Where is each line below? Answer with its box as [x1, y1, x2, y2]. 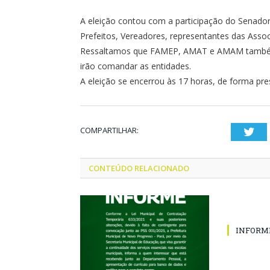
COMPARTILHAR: [80, 124, 139, 136]
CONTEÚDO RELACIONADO [89, 162, 189, 174]
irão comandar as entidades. [80, 60, 191, 72]
